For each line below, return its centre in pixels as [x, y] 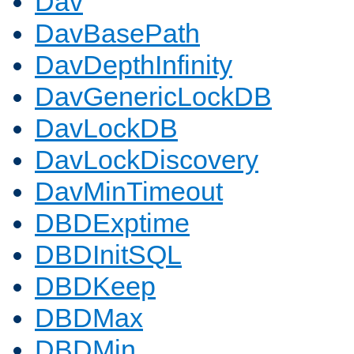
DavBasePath [117, 34]
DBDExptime [112, 223]
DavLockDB [106, 128]
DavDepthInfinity [134, 65]
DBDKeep [95, 286]
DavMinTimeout [129, 192]
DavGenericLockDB [153, 97]
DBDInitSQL [108, 255]
